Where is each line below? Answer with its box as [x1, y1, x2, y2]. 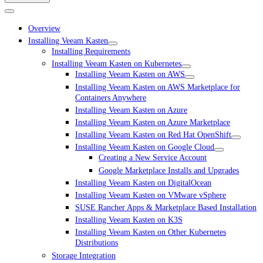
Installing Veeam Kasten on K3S [75, 215, 183, 225]
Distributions [75, 238, 118, 248]
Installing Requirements [52, 47, 130, 56]
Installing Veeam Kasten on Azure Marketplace [75, 117, 230, 127]
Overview [28, 24, 60, 33]
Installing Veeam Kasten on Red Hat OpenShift [75, 130, 231, 140]
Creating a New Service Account [99, 153, 207, 163]
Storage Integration [52, 251, 116, 260]
